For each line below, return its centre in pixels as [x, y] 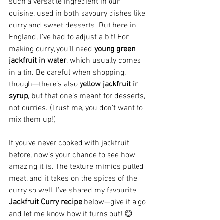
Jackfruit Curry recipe [45, 203]
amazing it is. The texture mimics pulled [77, 167]
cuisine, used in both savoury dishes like [78, 14]
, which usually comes [105, 61]
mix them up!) [32, 120]
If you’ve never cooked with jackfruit [70, 144]
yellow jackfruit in [110, 85]
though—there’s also [44, 85]
